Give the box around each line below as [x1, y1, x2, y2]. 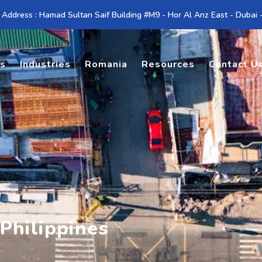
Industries [20, 58, 71, 71]
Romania [85, 58, 128, 71]
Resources [142, 58, 195, 71]
